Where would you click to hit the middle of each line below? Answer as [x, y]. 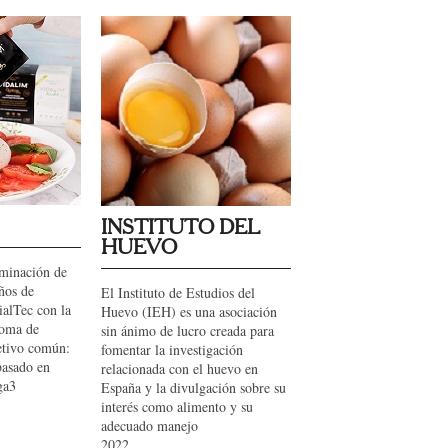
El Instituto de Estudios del [178, 292]
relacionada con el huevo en [179, 368]
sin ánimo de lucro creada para [187, 330]
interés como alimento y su [177, 406]
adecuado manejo [149, 425]
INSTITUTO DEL [180, 228]
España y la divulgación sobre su [193, 387]
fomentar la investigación [172, 349]
